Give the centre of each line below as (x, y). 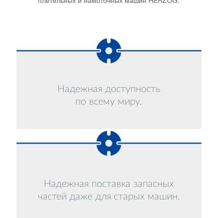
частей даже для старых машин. (109, 196)
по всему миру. (109, 101)
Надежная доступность (109, 89)
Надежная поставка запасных (109, 184)
